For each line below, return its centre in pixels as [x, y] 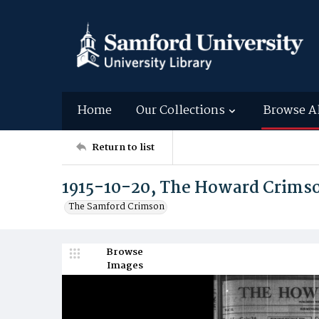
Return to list [123, 147]
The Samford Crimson [117, 207]
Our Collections [181, 111]
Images [125, 266]
